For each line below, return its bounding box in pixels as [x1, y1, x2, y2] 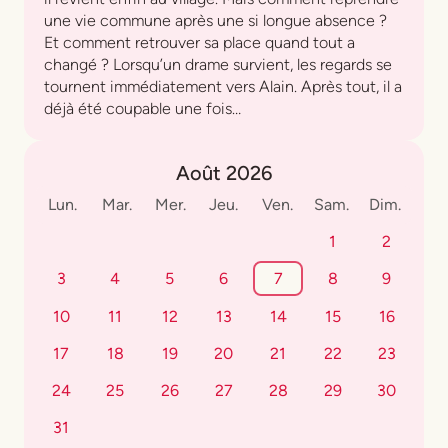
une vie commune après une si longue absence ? [44, 11, 387, 31]
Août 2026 [176, 161, 272, 186]
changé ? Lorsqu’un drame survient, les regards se [44, 55, 392, 75]
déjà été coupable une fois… [44, 99, 241, 119]
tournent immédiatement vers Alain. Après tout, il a [44, 77, 402, 97]
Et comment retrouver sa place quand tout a [44, 33, 355, 53]
